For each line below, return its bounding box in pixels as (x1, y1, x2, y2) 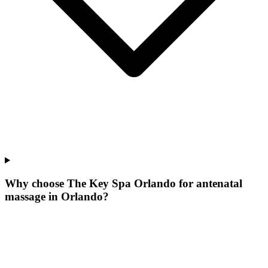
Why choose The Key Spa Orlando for (5, 176, 196, 190)
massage (5, 190, 45, 203)
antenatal (196, 176, 242, 190)
